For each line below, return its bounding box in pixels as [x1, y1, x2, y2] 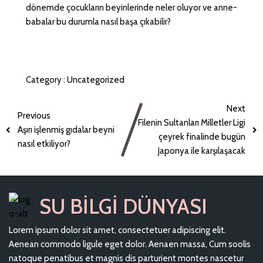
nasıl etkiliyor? [18, 139, 70, 149]
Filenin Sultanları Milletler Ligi [138, 117, 245, 128]
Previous [18, 110, 50, 121]
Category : [25, 75, 65, 85]
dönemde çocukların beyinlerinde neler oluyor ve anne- [25, 2, 237, 13]
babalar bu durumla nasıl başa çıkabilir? [25, 16, 171, 27]
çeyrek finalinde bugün [159, 131, 245, 142]
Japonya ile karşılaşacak [158, 146, 245, 156]
